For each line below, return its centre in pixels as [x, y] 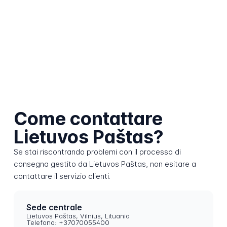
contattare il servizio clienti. [62, 176]
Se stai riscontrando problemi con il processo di [97, 152]
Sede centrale [54, 207]
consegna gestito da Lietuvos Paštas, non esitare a [105, 164]
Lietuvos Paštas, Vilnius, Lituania [78, 216]
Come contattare [88, 119]
